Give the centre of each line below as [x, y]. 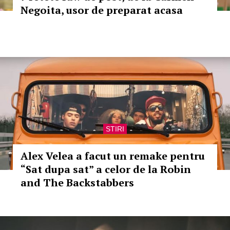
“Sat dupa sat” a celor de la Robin [106, 169]
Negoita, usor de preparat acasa [102, 10]
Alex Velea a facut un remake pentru [113, 156]
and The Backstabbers [77, 183]
